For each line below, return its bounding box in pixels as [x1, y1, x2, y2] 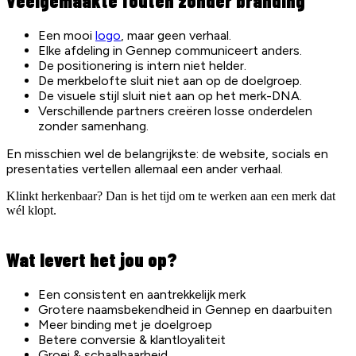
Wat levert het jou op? [6, 248, 177, 272]
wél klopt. [6, 203, 56, 218]
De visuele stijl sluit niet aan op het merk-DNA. [38, 88, 302, 104]
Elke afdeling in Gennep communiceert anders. [38, 43, 302, 59]
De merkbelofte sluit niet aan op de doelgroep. [38, 73, 302, 89]
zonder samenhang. [38, 118, 149, 134]
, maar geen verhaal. [121, 28, 231, 44]
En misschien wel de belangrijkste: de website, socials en [6, 146, 328, 162]
